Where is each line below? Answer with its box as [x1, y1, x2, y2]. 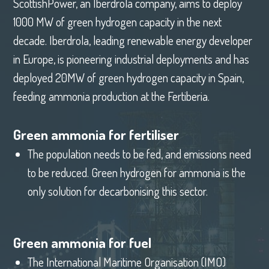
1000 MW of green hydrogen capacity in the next [13, 14, 222, 30]
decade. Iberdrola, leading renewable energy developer [13, 33, 253, 49]
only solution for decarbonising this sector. [28, 183, 208, 199]
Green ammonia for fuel [13, 234, 152, 252]
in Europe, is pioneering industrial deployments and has [13, 52, 250, 67]
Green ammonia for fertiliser [13, 125, 180, 144]
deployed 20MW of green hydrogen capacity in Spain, [13, 70, 244, 86]
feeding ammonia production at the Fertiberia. [13, 89, 210, 104]
